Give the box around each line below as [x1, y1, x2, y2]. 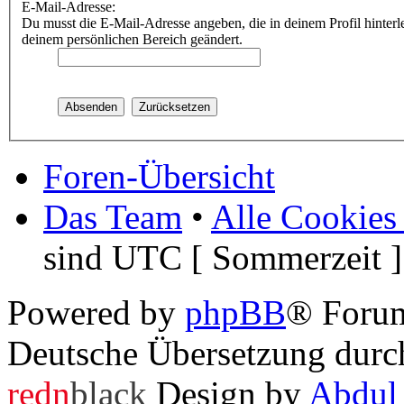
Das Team [43, 197, 182, 236]
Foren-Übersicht [43, 157, 275, 196]
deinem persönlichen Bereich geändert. [22, 32, 243, 47]
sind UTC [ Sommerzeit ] [43, 238, 402, 277]
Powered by [7, 293, 185, 332]
